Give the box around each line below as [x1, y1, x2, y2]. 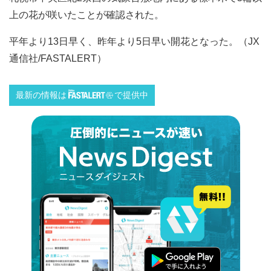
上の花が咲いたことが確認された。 [9, 9, 164, 20]
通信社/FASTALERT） [9, 53, 106, 64]
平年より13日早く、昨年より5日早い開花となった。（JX [9, 36, 260, 47]
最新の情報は [15, 91, 67, 100]
